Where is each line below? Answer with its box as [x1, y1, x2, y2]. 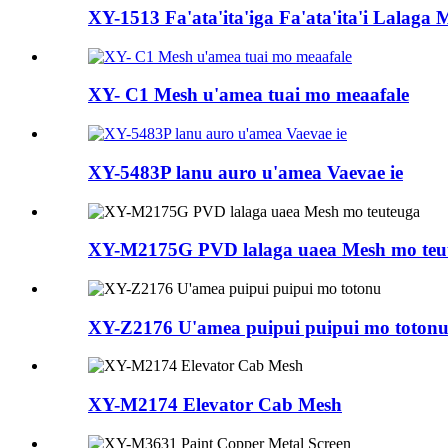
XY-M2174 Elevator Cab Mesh [88, 394, 342, 416]
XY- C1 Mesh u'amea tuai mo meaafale [88, 84, 409, 106]
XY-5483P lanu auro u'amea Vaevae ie [88, 161, 403, 183]
